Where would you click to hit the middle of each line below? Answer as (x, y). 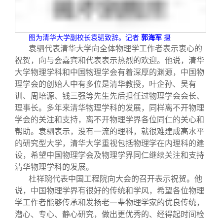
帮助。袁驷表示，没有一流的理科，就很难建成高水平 (110, 132)
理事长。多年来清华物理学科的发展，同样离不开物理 (110, 108)
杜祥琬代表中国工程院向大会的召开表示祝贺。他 (115, 179)
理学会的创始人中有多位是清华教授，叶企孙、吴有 (106, 84)
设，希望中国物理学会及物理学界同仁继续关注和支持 (110, 155)
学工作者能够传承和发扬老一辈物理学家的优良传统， (110, 203)
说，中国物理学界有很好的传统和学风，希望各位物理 (110, 191)
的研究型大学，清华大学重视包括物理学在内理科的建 (110, 144)
